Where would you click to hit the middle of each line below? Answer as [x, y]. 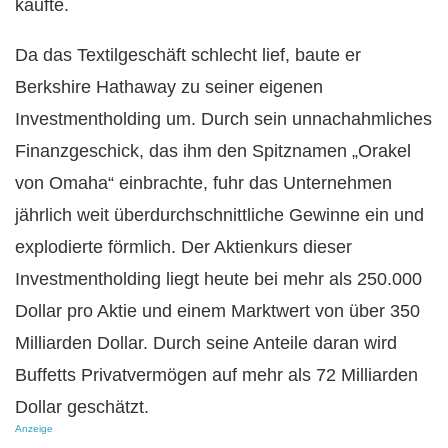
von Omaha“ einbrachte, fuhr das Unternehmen [203, 182]
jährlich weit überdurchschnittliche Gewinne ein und [219, 214]
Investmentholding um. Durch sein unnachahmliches [223, 118]
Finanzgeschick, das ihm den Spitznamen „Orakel [213, 150]
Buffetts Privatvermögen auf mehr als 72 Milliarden [216, 374]
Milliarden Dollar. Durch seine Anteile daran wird [206, 342]
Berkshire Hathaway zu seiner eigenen [169, 86]
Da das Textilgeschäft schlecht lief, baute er [188, 54]
